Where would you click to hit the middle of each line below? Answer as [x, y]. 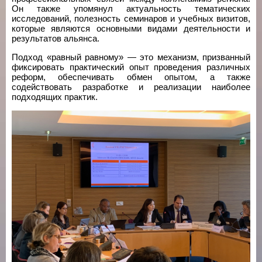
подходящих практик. [55, 97]
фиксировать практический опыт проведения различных [131, 67]
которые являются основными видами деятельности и [131, 28]
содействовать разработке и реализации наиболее [131, 87]
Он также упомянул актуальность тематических [131, 8]
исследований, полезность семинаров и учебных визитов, [131, 18]
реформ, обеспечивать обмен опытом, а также [131, 77]
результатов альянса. [56, 38]
